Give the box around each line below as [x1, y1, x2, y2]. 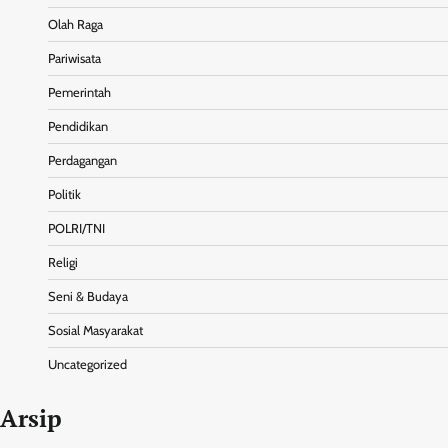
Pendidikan [48, 119, 108, 135]
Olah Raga [48, 17, 103, 33]
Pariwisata [48, 51, 101, 67]
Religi [48, 255, 78, 271]
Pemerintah [48, 85, 111, 101]
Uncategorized [48, 357, 127, 373]
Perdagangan [48, 153, 117, 169]
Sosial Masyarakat [48, 323, 143, 339]
